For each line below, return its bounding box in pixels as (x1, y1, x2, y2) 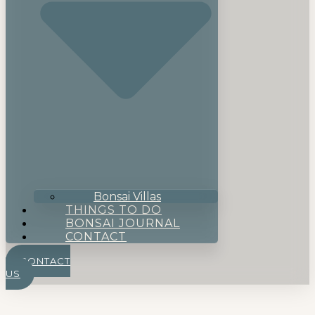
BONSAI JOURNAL (65, 217, 180, 231)
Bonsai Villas (94, 190, 161, 204)
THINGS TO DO (65, 203, 162, 217)
